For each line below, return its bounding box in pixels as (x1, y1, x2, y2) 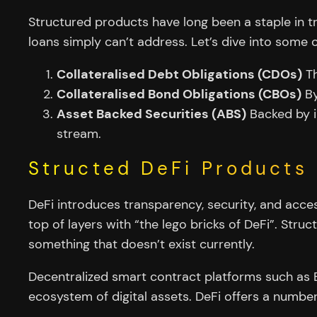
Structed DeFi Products (28, 157, 308, 181)
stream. (57, 125, 101, 142)
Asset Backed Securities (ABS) (57, 105, 246, 122)
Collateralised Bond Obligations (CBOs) (57, 85, 301, 103)
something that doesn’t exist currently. (28, 236, 255, 253)
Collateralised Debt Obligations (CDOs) (57, 65, 302, 83)
